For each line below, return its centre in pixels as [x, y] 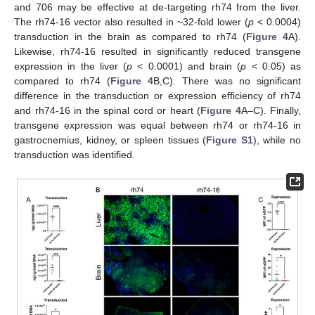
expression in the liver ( [70, 66]
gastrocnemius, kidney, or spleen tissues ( [110, 140]
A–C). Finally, [271, 111]
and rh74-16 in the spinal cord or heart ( [107, 111]
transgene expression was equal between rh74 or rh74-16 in [157, 126]
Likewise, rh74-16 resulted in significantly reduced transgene [157, 52]
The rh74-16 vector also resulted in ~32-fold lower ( [131, 22]
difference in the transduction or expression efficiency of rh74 [157, 96]
